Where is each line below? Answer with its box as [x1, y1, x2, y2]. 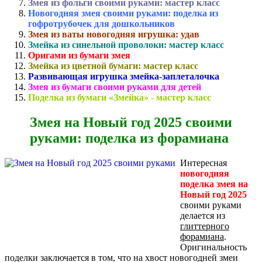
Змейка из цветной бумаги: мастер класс [28, 60, 198, 71]
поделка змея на [180, 178, 248, 189]
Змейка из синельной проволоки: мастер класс [28, 39, 224, 50]
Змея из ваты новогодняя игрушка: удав [28, 29, 199, 39]
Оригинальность [180, 242, 247, 252]
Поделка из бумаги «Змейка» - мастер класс [28, 92, 211, 102]
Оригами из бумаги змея [28, 50, 130, 60]
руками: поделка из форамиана [30, 130, 229, 146]
